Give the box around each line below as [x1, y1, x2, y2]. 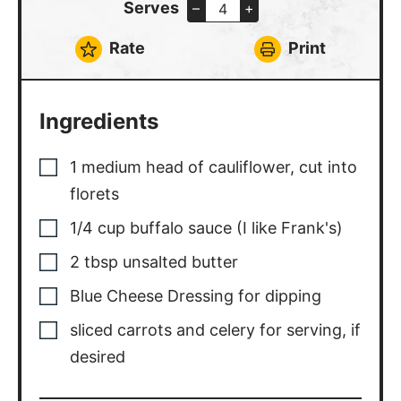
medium [81, 135, 142, 155]
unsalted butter [123, 230, 239, 250]
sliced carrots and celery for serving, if [70, 298, 362, 318]
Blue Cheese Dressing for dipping [70, 264, 322, 284]
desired [70, 325, 126, 345]
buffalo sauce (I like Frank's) [130, 196, 344, 216]
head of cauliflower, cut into [146, 135, 358, 155]
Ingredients [39, 86, 158, 113]
